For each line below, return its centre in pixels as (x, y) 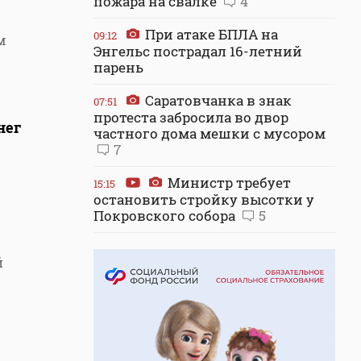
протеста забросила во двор (191, 117)
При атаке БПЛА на (210, 34)
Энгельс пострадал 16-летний (198, 51)
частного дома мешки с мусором (210, 133)
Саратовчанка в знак (217, 100)
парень (118, 67)
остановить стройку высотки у (204, 199)
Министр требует (228, 183)
